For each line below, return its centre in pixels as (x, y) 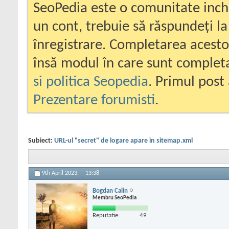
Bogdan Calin (110, 191)
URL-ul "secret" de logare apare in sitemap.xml (123, 141)
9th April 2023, (61, 174)
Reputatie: (106, 215)
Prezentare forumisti (94, 100)
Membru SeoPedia (114, 198)
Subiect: (41, 141)
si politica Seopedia (91, 82)
